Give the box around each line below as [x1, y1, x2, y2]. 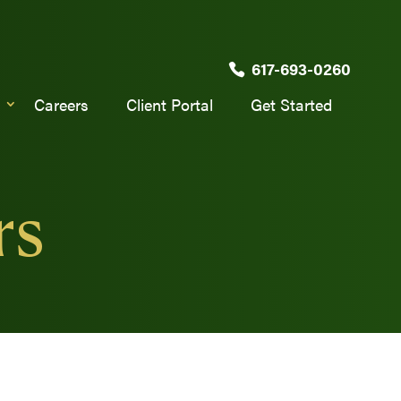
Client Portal [125, 91, 213, 115]
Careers [33, 91, 89, 115]
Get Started [250, 91, 332, 115]
